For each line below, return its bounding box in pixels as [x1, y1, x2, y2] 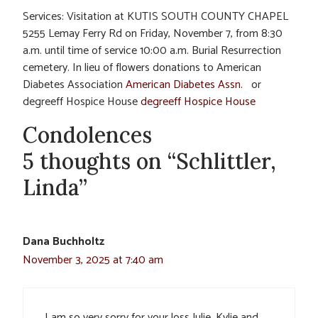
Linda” [23, 173, 87, 201]
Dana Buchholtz [23, 231, 104, 251]
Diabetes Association [23, 75, 126, 94]
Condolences [23, 121, 152, 148]
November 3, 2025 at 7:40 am [23, 250, 163, 270]
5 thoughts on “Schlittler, [23, 147, 276, 175]
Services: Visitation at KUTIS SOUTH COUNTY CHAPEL [23, 6, 288, 26]
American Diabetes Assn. [126, 75, 251, 94]
